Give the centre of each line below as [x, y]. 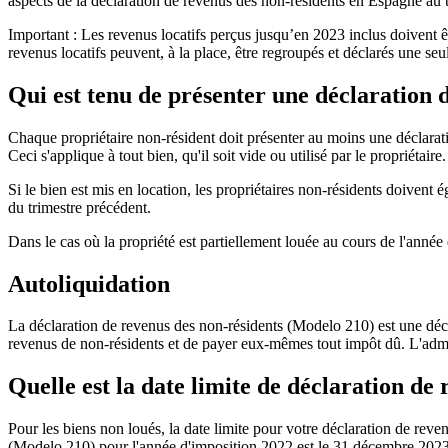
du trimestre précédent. [79, 207]
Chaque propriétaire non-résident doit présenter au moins [188, 137]
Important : [42, 34]
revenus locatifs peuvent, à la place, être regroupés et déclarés [203, 52]
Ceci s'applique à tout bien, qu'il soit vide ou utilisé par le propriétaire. [227, 155]
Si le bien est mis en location [97, 189]
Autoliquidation [89, 283]
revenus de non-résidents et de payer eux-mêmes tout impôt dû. [208, 344]
